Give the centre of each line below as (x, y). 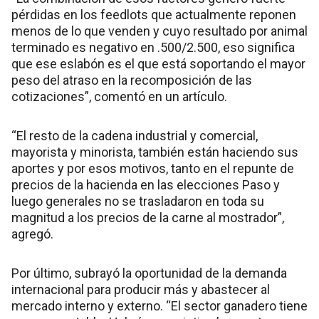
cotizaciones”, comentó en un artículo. (119, 96)
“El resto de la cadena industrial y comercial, (135, 135)
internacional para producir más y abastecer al (141, 289)
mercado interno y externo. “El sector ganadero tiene (159, 305)
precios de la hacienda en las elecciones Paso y (146, 184)
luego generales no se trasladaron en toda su (138, 201)
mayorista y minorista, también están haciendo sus (155, 152)
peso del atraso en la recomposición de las (132, 80)
